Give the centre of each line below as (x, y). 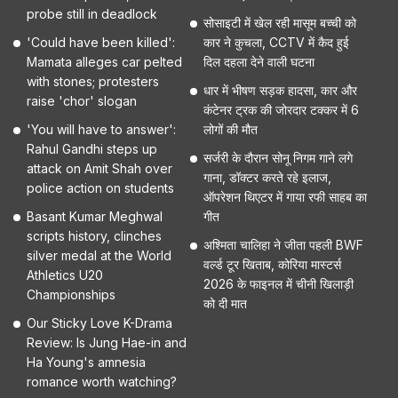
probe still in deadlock (92, 13)
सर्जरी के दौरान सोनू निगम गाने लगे (278, 157)
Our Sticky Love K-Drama (99, 322)
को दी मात (225, 303)
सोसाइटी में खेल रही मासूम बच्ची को (280, 22)
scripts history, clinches (94, 235)
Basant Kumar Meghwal (95, 216)
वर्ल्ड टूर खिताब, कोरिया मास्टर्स (272, 264)
